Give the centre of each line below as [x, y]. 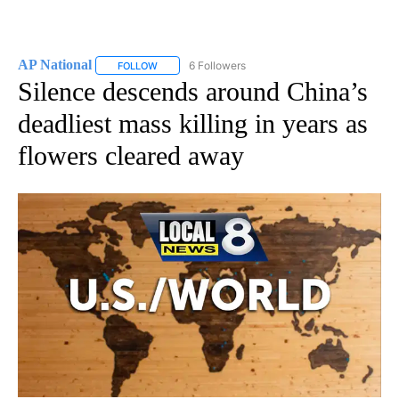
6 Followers [217, 65]
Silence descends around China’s [193, 91]
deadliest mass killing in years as [193, 123]
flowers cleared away [131, 155]
